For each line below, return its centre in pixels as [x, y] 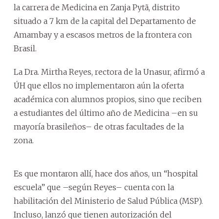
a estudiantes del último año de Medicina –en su [106, 113]
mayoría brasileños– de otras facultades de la [99, 127]
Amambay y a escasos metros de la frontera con [103, 35]
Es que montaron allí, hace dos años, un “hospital [106, 174]
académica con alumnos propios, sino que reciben [108, 99]
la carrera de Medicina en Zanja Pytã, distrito [97, 7]
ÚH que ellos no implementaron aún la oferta [99, 86]
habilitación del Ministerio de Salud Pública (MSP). [108, 201]
